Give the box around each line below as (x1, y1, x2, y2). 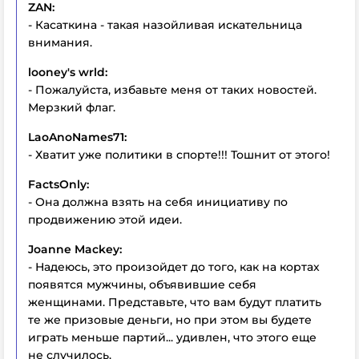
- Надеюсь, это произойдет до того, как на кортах (28, 260, 320, 275)
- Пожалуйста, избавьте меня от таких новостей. (28, 83, 317, 98)
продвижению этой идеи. (28, 212, 182, 228)
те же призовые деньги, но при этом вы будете (28, 313, 312, 328)
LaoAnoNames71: (28, 130, 127, 145)
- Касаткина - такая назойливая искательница (28, 18, 302, 33)
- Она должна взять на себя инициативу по (28, 195, 288, 210)
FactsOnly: (28, 177, 89, 192)
